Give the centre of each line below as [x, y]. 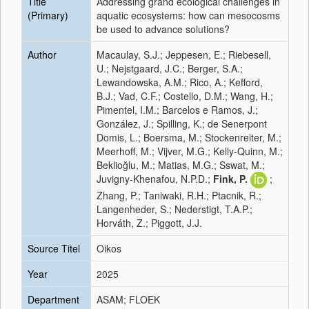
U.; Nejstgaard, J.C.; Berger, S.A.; [170, 68]
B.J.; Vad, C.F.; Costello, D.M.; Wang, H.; [185, 96]
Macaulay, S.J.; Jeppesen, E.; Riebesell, [184, 54]
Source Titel [54, 248]
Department [53, 299]
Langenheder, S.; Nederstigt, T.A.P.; [175, 209]
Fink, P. [230, 179]
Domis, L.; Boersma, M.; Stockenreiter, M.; [189, 137]
